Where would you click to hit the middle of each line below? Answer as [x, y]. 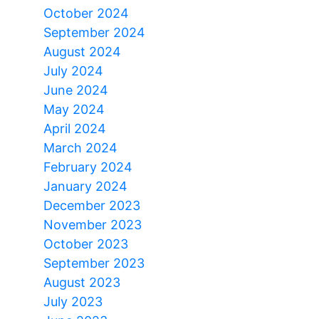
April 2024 [75, 128]
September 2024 [94, 32]
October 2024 [86, 13]
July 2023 [73, 301]
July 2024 [73, 70]
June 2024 [76, 90]
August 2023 [82, 282]
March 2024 [80, 147]
